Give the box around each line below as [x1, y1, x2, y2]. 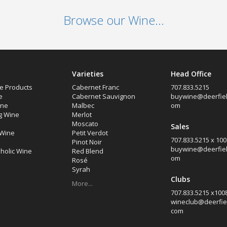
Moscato [71, 119, 98, 128]
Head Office [170, 69, 211, 79]
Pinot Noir [71, 137, 102, 146]
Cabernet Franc [71, 83, 119, 92]
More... [71, 179, 93, 188]
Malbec [71, 101, 94, 110]
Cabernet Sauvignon [71, 92, 135, 101]
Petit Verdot [71, 128, 108, 137]
